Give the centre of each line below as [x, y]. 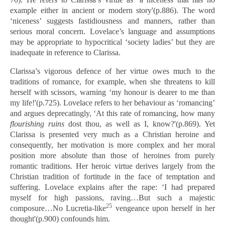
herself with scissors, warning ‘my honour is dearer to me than [113, 92]
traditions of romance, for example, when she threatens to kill [113, 82]
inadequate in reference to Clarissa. [65, 52]
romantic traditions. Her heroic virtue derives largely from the [113, 166]
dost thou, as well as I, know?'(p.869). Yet [140, 124]
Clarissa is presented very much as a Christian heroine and [113, 134]
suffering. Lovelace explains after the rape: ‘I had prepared [113, 187]
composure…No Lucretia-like [58, 208]
